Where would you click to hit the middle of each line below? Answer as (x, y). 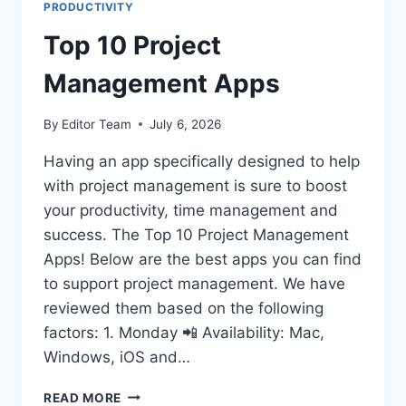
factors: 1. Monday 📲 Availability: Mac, (184, 332)
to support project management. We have (194, 283)
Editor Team (97, 124)
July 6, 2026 (186, 124)
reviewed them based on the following (184, 308)
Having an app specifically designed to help (202, 161)
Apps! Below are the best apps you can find (203, 259)
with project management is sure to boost (195, 185)
